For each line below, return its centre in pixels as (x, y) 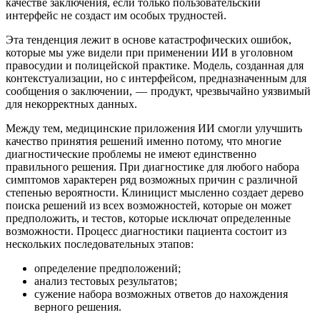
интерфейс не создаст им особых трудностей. (116, 16)
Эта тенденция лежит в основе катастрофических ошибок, (149, 40)
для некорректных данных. (71, 104)
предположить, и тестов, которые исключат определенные (148, 219)
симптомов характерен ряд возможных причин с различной (152, 180)
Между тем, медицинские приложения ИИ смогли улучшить (154, 129)
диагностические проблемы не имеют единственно (131, 154)
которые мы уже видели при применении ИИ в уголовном (149, 53)
